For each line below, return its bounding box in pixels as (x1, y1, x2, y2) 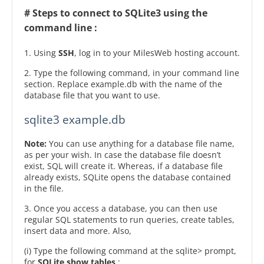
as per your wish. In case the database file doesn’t (24, 149, 221, 160)
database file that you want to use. (24, 90, 160, 101)
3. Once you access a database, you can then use (24, 203, 217, 214)
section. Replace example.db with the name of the (24, 78, 222, 90)
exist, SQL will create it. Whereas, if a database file (24, 160, 223, 171)
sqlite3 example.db (24, 111, 126, 127)
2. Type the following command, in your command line (24, 67, 239, 78)
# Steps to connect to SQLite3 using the (24, 6, 207, 19)
